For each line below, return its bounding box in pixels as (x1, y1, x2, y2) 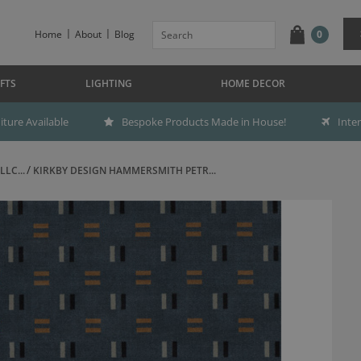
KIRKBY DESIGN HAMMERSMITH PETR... (32, 164, 216, 177)
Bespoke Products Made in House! (122, 114, 286, 129)
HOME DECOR (221, 77, 285, 90)
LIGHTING (85, 77, 132, 90)
